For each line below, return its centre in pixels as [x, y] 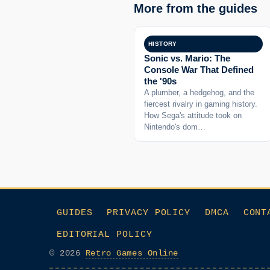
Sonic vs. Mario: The [187, 58]
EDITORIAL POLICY [105, 235]
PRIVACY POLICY [149, 213]
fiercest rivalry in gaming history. [201, 104]
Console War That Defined [199, 69]
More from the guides [196, 8]
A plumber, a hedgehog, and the [199, 92]
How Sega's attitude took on [193, 115]
